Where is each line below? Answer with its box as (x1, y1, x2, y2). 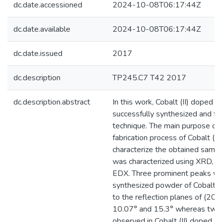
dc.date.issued (13, 48, 62, 59)
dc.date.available (13, 24, 70, 35)
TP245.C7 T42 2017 (112, 72, 186, 83)
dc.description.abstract (13, 97, 90, 108)
